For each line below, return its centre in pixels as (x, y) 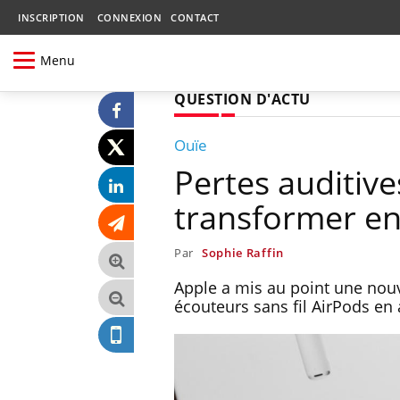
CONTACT (195, 17)
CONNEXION (129, 17)
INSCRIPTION (51, 17)
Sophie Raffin (242, 252)
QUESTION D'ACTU (242, 99)
